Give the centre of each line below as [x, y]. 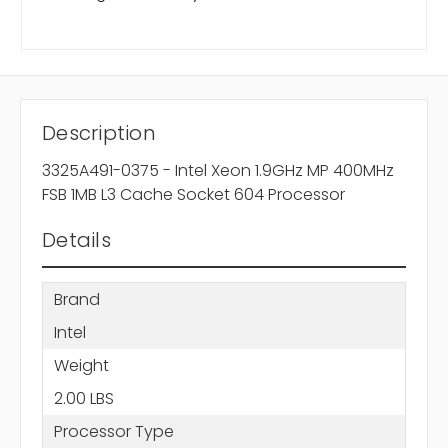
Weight [81, 365]
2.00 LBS [83, 398]
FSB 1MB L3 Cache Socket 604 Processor [193, 195]
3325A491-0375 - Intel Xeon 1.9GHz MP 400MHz [218, 171]
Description [99, 133]
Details [76, 240]
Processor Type [113, 431]
